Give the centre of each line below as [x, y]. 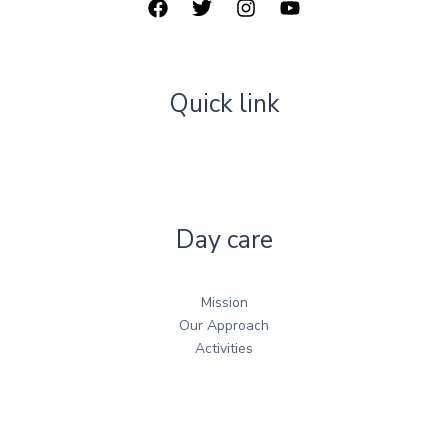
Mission [224, 302]
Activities [224, 348]
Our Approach [224, 325]
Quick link [224, 103]
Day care [224, 239]
